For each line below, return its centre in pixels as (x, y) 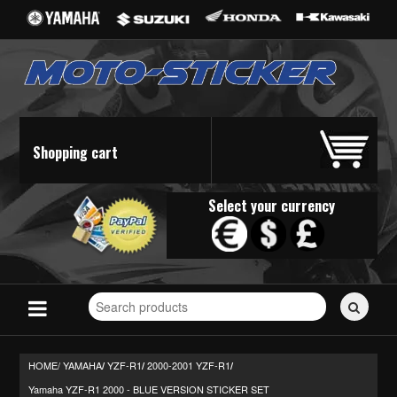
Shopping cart (76, 152)
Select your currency (272, 205)
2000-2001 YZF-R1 (189, 366)
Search (107, 293)
